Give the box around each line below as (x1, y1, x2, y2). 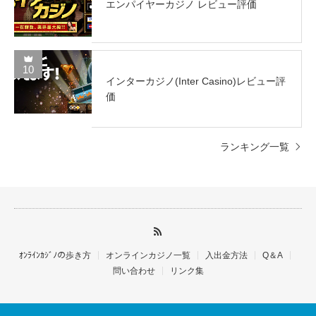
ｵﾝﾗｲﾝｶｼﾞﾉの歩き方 (18, 250, 91, 261)
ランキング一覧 (220, 141, 289, 153)
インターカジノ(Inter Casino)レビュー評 (106, 75, 286, 87)
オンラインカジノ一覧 (105, 250, 190, 261)
